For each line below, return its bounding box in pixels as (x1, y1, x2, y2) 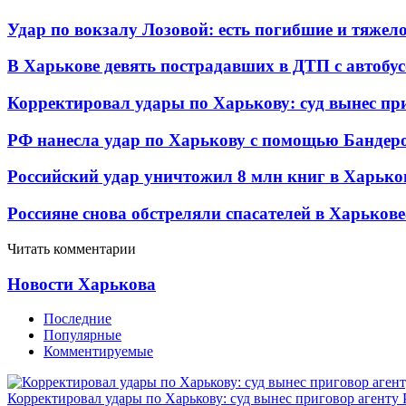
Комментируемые (43, 343, 153, 360)
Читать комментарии (7, 240, 136, 256)
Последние (43, 311, 111, 327)
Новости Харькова (7, 274, 156, 294)
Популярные (43, 327, 121, 343)
